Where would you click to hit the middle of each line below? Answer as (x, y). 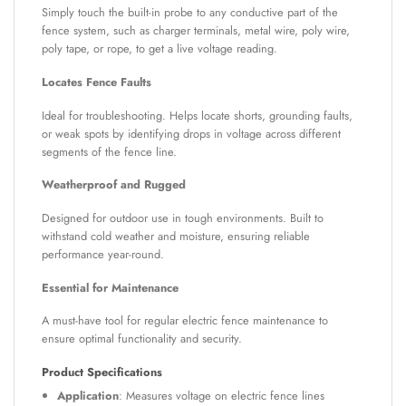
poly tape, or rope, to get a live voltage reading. (159, 49)
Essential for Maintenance (110, 287)
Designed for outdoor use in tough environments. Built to (183, 217)
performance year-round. (103, 254)
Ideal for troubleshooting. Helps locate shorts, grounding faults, (197, 115)
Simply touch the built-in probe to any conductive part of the (190, 13)
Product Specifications (102, 372)
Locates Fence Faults (97, 82)
